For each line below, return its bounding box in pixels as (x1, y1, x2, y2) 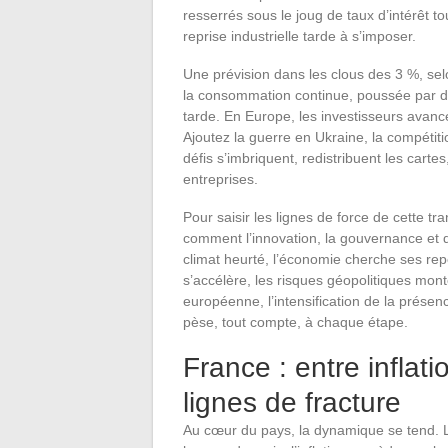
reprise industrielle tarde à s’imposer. (183, 27, 416, 44)
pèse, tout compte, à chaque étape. (183, 313, 408, 330)
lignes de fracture (183, 386, 401, 418)
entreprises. (183, 170, 258, 187)
